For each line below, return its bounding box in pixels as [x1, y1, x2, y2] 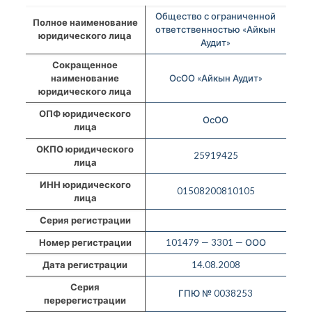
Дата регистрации [42, 258, 128, 270]
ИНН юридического [39, 178, 131, 190]
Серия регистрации [39, 214, 131, 226]
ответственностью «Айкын [155, 23, 276, 35]
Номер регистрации [38, 236, 132, 248]
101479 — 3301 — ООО [165, 236, 266, 248]
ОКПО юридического [36, 143, 134, 155]
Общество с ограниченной [155, 10, 276, 22]
